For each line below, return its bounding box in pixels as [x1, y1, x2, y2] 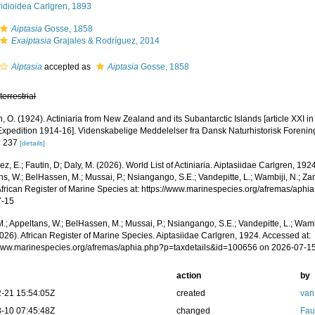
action [176, 271, 201, 281]
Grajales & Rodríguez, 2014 [51, 36, 160, 46]
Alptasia [11, 62, 43, 72]
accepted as [42, 62, 94, 72]
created [176, 288, 205, 298]
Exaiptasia [11, 36, 52, 46]
